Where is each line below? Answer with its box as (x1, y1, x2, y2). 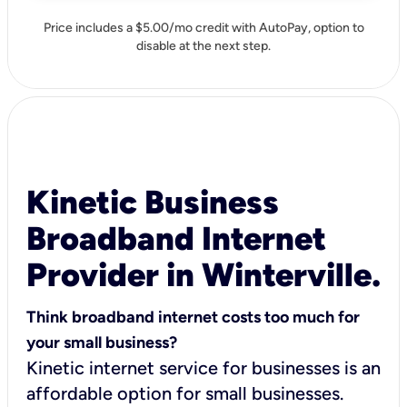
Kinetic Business (26, 182, 279, 222)
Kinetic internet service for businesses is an (26, 356, 381, 379)
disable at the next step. (136, 37, 271, 54)
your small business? (26, 332, 177, 352)
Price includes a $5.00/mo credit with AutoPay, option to (43, 19, 364, 35)
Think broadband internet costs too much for (26, 306, 360, 327)
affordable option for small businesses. (26, 382, 343, 404)
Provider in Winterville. (26, 254, 381, 294)
